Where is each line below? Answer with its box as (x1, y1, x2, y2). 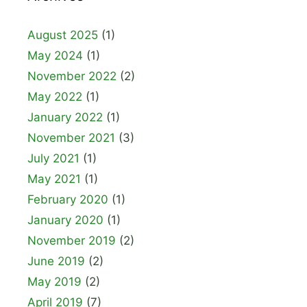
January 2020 (27, 212, 103, 227)
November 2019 (27, 233, 116, 247)
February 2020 (27, 192, 108, 206)
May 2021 (27, 171, 81, 186)
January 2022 (27, 110, 103, 124)
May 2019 (27, 274, 82, 288)
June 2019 (27, 254, 85, 268)
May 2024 (27, 48, 83, 62)
